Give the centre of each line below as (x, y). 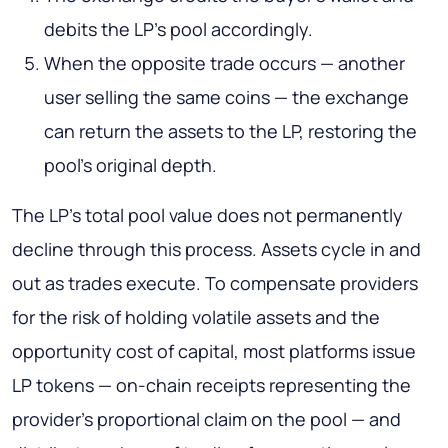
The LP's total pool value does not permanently (207, 215)
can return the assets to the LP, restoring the (230, 131)
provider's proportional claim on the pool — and (206, 419)
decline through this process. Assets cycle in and (216, 249)
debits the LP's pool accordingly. (178, 29)
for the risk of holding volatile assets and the (196, 317)
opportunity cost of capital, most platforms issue (214, 351)
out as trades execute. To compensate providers (215, 283)
